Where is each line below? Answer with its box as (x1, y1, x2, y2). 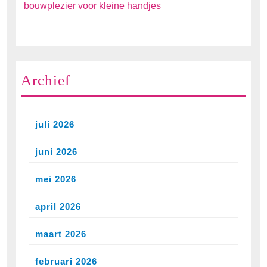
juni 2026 (35, 147, 77, 157)
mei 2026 (35, 174, 76, 185)
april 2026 (35, 201, 81, 212)
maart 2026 (35, 229, 86, 240)
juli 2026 (35, 119, 74, 130)
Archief (21, 72, 70, 89)
